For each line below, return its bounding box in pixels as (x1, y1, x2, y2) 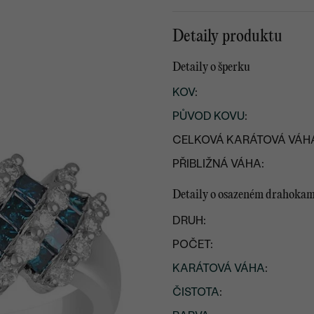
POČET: (172, 238, 214, 252)
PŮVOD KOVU (172, 109, 245, 123)
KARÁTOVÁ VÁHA (172, 261, 266, 275)
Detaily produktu (172, 28, 283, 45)
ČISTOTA (172, 285, 220, 299)
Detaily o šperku (172, 60, 251, 74)
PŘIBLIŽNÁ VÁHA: (172, 157, 265, 171)
